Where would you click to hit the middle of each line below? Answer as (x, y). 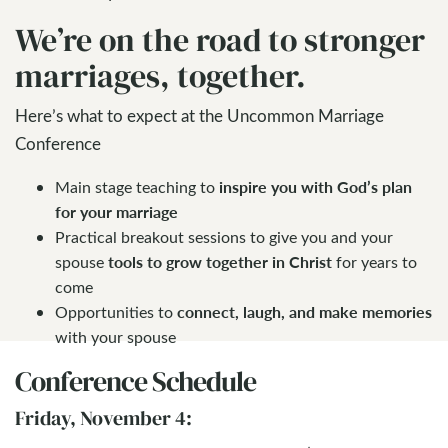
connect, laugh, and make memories (304, 312)
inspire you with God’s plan (315, 187)
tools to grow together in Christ (220, 262)
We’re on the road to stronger (220, 40)
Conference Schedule (135, 381)
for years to (374, 262)
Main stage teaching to (137, 187)
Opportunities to (116, 312)
